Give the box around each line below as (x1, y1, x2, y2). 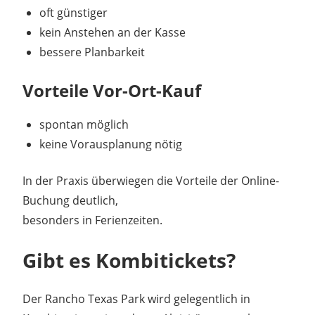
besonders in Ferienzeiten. (22, 212, 162, 228)
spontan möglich (39, 116, 129, 132)
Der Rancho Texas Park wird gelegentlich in (22, 290, 250, 307)
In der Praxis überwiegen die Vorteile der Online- (22, 172, 279, 188)
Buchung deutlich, (22, 192, 118, 208)
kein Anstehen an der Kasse (39, 24, 186, 40)
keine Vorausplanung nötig (39, 136, 182, 152)
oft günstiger (39, 4, 108, 20)
